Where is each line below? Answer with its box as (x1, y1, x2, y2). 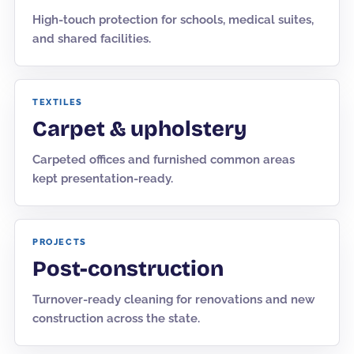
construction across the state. (32, 311, 200, 326)
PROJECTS (32, 237, 87, 247)
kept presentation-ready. (32, 171, 173, 186)
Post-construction (32, 256, 224, 281)
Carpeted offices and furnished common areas (32, 153, 295, 167)
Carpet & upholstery (32, 116, 247, 141)
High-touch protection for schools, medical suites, (32, 13, 314, 27)
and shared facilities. (32, 32, 151, 46)
